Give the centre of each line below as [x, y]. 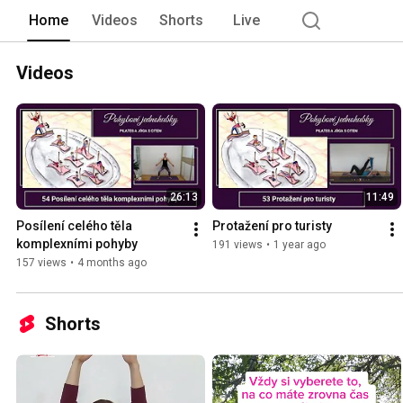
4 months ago [112, 263]
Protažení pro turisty [272, 226]
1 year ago [300, 245]
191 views [237, 245]
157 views [41, 263]
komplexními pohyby [77, 244]
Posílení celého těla [74, 226]
